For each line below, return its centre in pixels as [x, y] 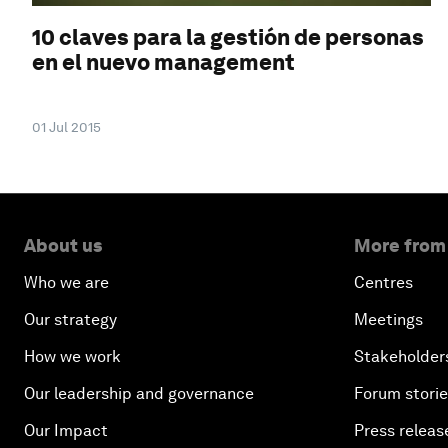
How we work [72, 356]
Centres [383, 282]
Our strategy [70, 319]
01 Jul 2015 [66, 126]
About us [63, 245]
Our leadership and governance [139, 393]
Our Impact [66, 430]
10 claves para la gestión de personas [228, 36]
